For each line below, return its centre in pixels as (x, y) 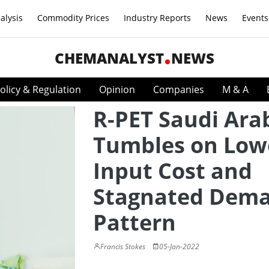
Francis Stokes (123, 246)
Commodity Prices (73, 18)
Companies (179, 89)
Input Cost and (173, 171)
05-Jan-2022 (179, 246)
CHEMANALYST (109, 58)
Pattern (134, 222)
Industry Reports (157, 18)
